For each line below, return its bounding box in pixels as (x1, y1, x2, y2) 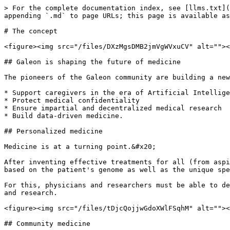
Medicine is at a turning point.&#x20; (4, 143, 156, 150)
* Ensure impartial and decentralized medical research (4, 104, 222, 112)
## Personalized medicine (4, 127, 103, 135)
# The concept (4, 27, 57, 35)
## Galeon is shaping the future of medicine (4, 58, 181, 66)
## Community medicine (4, 220, 90, 227)
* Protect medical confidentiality (4, 97, 140, 104)
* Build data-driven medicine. (4, 112, 123, 120)
